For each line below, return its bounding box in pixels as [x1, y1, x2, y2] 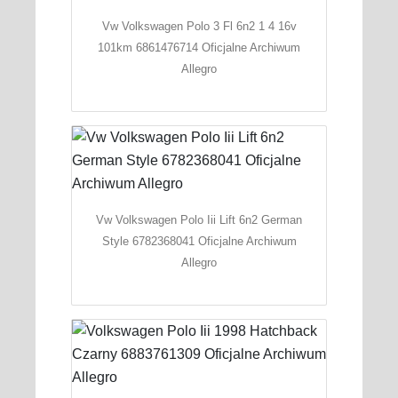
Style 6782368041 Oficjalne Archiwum [101, 234, 297, 248]
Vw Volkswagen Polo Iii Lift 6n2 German [96, 212, 302, 227]
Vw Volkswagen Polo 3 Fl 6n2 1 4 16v [101, 19, 297, 33]
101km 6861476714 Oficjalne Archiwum [98, 40, 300, 54]
